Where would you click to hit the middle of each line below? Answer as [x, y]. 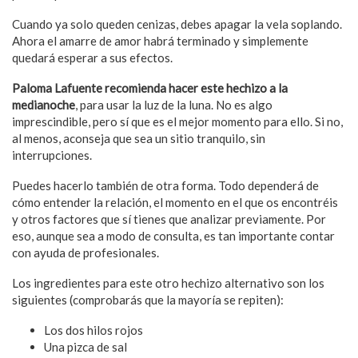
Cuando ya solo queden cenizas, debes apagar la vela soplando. [177, 24]
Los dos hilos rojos [93, 330]
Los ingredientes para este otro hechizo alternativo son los [168, 282]
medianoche [44, 104]
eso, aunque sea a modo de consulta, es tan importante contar [173, 235]
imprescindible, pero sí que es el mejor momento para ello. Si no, [177, 121]
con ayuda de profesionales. [86, 252]
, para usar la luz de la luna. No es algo [174, 104]
